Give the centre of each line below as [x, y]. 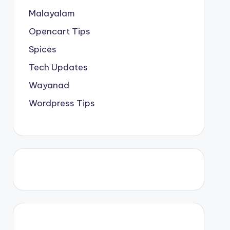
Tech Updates [58, 67]
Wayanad [49, 85]
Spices [42, 49]
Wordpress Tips [62, 103]
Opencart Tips [59, 31]
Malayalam [52, 13]
